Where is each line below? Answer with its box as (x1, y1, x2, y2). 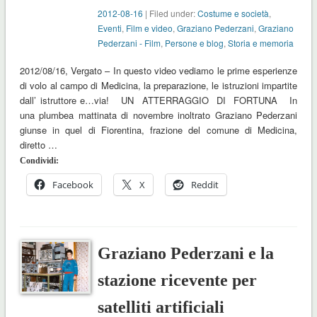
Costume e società (197, 7, 270, 20)
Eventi (98, 22, 122, 35)
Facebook (52, 178, 93, 192)
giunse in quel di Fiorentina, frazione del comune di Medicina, (19, 123, 298, 137)
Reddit (190, 178, 219, 192)
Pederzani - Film (98, 37, 161, 50)
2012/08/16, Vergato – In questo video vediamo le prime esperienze (19, 64, 298, 78)
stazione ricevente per (98, 271, 258, 290)
